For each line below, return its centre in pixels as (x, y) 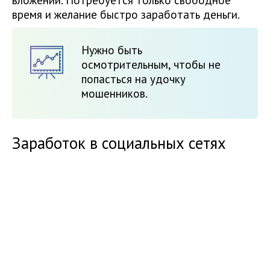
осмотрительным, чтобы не (151, 65)
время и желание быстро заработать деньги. (126, 15)
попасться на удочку (133, 79)
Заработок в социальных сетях (119, 143)
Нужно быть (112, 50)
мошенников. (115, 94)
